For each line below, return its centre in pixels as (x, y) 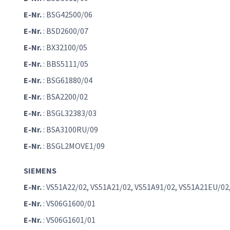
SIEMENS (40, 171)
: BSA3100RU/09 (70, 130)
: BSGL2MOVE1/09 (73, 146)
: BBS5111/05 (65, 64)
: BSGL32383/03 (69, 113)
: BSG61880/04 (67, 80)
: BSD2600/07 (65, 31)
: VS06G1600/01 (69, 204)
